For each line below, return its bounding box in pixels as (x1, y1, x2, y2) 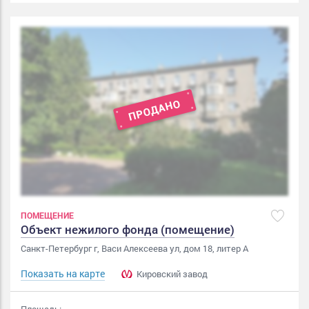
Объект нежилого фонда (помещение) (21, 221, 235, 237)
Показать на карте (21, 266, 105, 280)
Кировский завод (134, 267, 208, 280)
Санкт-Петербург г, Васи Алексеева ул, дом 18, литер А (21, 241, 248, 255)
